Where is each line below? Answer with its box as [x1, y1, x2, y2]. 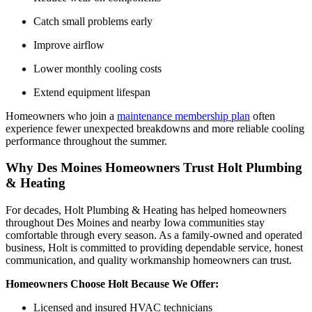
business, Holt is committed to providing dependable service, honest [6, 242, 303, 254]
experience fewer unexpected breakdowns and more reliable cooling [6, 122, 304, 134]
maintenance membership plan [117, 109, 250, 122]
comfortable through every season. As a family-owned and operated [6, 229, 302, 242]
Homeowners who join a [6, 109, 117, 122]
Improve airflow [33, 38, 104, 51]
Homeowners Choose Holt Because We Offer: [6, 278, 219, 290]
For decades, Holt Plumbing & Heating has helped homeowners [6, 204, 286, 217]
